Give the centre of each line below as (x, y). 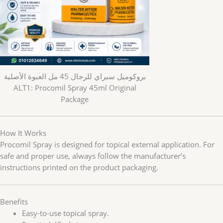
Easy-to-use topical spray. (65, 213)
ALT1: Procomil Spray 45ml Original (75, 88)
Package (75, 99)
